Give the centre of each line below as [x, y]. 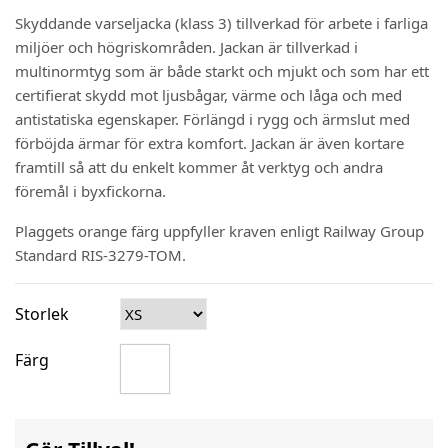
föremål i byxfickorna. [90, 191]
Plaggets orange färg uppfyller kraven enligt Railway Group [219, 231]
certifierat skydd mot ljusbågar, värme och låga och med [208, 95]
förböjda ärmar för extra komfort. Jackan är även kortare [209, 143]
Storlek [42, 314]
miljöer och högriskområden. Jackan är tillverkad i [186, 47]
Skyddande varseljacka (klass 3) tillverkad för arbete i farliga [221, 23]
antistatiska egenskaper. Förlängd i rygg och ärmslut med [212, 119]
